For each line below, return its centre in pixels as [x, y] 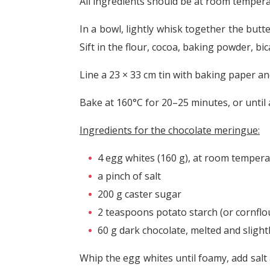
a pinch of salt [129, 176]
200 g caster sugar [140, 194]
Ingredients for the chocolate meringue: [170, 130]
